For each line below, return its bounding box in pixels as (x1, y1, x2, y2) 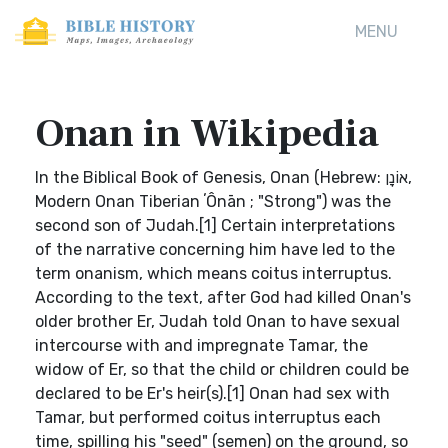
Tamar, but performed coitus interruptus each (35, 408, 381, 427)
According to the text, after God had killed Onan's (35, 288, 411, 307)
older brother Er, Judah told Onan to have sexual (35, 312, 400, 331)
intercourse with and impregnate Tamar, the (35, 336, 368, 355)
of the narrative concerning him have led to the (35, 240, 395, 259)
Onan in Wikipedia (35, 108, 379, 159)
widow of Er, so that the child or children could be (35, 360, 409, 379)
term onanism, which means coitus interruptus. (35, 264, 392, 283)
